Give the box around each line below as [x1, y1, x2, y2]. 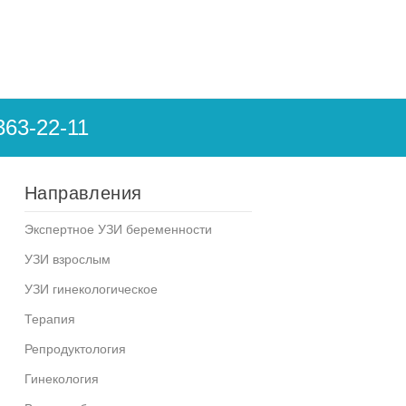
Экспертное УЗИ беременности [24, 221, 212, 237]
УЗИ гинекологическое [24, 281, 158, 296]
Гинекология [24, 371, 99, 386]
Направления [24, 182, 142, 203]
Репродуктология [24, 341, 126, 356]
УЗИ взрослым [24, 251, 111, 266]
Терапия [24, 311, 75, 326]
